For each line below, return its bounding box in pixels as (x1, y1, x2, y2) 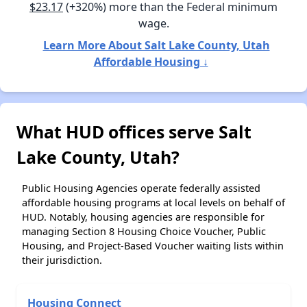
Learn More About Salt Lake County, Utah (42, 37, 270, 53)
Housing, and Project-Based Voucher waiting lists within (22, 238, 284, 252)
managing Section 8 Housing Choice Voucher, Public (22, 224, 266, 238)
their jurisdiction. (22, 253, 102, 267)
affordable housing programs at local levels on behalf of (22, 195, 285, 209)
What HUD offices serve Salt (16, 119, 251, 143)
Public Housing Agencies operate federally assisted (22, 181, 260, 195)
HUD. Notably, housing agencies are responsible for (22, 210, 265, 223)
